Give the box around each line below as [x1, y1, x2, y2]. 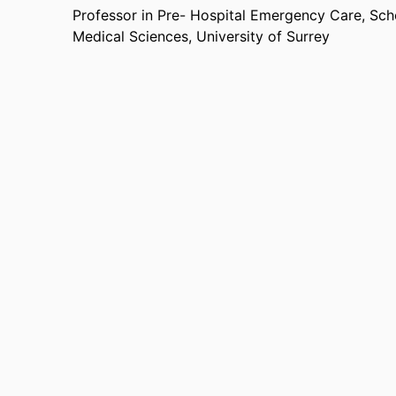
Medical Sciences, [72, 27, 196, 45]
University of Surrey [196, 27, 330, 45]
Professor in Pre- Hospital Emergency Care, [72, 6, 369, 24]
